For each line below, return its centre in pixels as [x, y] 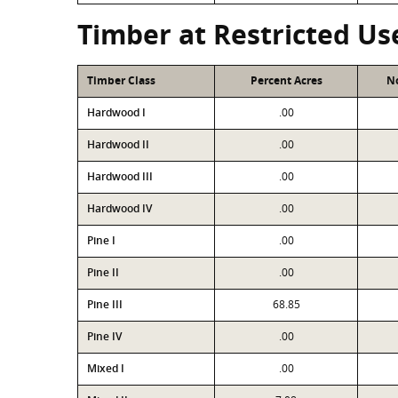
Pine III [105, 304]
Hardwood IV [119, 208]
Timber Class [121, 80]
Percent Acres [286, 80]
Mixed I [106, 368]
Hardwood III [120, 176]
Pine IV [104, 336]
